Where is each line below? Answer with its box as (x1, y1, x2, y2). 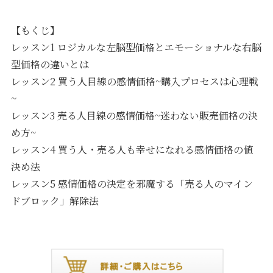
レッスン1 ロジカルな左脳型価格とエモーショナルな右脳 (11, 40, 262, 54)
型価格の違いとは (11, 57, 90, 71)
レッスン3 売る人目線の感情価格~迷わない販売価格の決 (11, 108, 258, 122)
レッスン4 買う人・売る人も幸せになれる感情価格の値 (11, 142, 253, 157)
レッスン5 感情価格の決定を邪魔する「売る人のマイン (11, 176, 253, 191)
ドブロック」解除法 (11, 193, 99, 208)
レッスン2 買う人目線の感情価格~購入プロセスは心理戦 (11, 74, 259, 88)
